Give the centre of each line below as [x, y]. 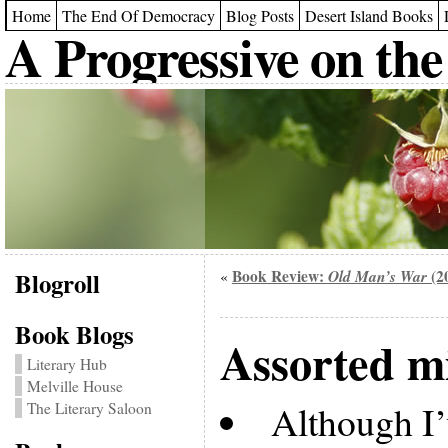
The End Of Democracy [138, 15]
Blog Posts [259, 15]
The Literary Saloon [89, 408]
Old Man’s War [377, 276]
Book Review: [279, 276]
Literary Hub [66, 364]
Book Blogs [74, 334]
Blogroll [57, 283]
